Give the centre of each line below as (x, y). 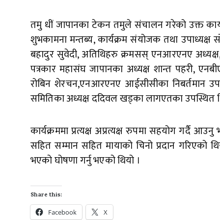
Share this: (46, 196)
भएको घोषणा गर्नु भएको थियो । (85, 161)
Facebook (62, 212)
